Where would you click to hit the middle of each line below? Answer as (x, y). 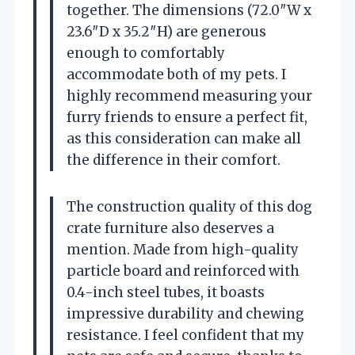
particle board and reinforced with (183, 271)
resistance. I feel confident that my (185, 335)
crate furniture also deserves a (170, 228)
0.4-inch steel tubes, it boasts (166, 292)
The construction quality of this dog (189, 206)
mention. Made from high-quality (183, 249)
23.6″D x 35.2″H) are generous (166, 31)
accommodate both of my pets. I (176, 74)
